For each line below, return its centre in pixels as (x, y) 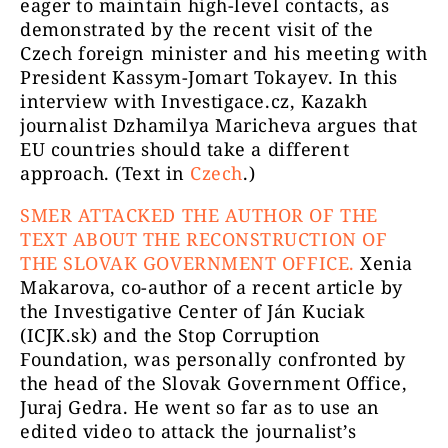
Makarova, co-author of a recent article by (211, 286)
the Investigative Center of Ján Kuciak (193, 310)
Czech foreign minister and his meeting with (224, 52)
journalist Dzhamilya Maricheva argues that (219, 124)
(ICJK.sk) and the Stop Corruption (170, 334)
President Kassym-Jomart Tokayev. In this (209, 76)
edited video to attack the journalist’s (188, 430)
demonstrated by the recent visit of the (197, 28)
